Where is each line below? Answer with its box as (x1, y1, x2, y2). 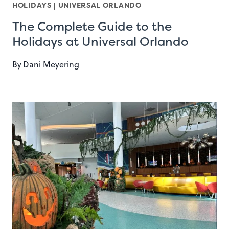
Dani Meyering (23, 59, 80, 71)
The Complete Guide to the (12, 18, 172, 35)
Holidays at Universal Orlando (12, 34, 189, 51)
